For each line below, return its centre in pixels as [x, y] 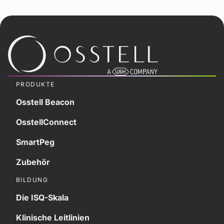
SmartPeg [35, 142]
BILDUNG [32, 179]
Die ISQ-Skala [42, 197]
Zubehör [33, 162]
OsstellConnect [46, 122]
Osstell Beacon [45, 102]
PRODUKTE [35, 84]
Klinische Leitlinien [53, 217]
